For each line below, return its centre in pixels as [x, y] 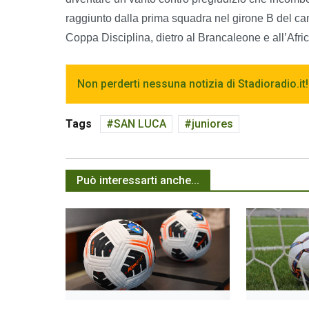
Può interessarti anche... [138, 181]
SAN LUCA [140, 123]
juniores [212, 123]
